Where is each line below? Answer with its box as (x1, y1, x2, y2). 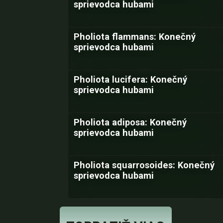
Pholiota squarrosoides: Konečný (74, 160, 215, 170)
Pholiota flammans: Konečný (74, 31, 196, 42)
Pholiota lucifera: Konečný (74, 74, 187, 85)
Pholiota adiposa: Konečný (74, 117, 187, 127)
